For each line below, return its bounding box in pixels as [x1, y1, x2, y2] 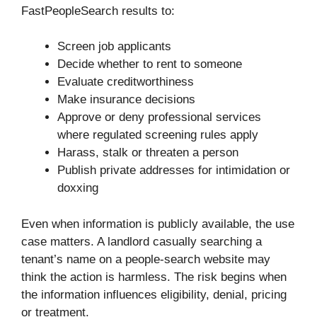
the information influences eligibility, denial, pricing [21, 287, 287, 301]
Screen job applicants [57, 40, 171, 54]
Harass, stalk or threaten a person [57, 146, 238, 160]
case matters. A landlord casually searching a [21, 234, 262, 248]
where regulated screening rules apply [57, 128, 258, 142]
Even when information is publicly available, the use [21, 217, 294, 231]
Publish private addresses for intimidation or [57, 163, 290, 178]
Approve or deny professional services [57, 110, 261, 125]
